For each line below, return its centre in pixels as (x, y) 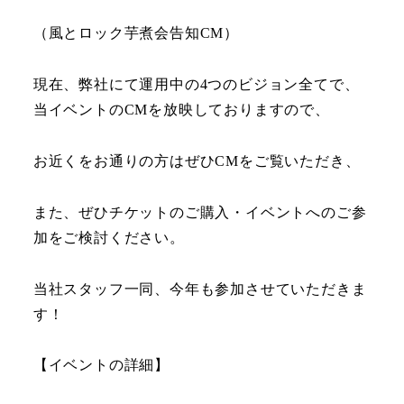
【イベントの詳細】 (101, 365)
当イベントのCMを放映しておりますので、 (181, 110)
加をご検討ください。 (109, 237)
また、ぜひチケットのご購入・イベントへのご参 (200, 212)
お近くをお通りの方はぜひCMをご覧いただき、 (197, 161)
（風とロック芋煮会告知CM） (136, 33)
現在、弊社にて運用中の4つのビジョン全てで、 (196, 85)
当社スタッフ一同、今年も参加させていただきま (200, 289)
